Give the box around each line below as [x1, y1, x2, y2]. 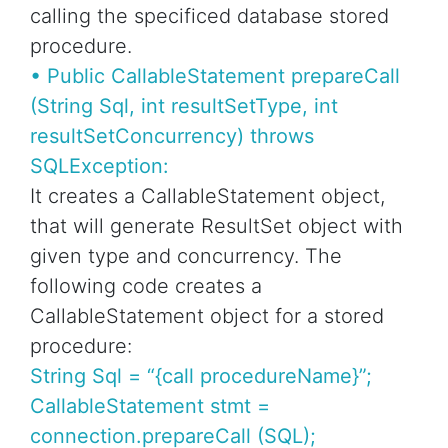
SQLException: [30, 154, 169, 179]
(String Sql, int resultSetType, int [30, 94, 338, 119]
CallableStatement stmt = [30, 394, 270, 419]
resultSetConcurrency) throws [30, 124, 314, 149]
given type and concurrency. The [30, 244, 342, 269]
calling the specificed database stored [30, 4, 389, 29]
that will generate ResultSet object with [30, 214, 403, 239]
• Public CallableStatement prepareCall [30, 64, 400, 89]
